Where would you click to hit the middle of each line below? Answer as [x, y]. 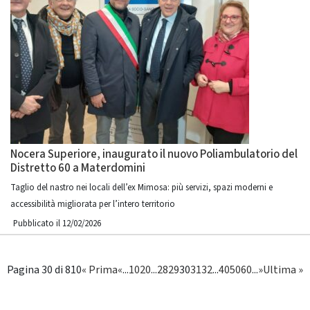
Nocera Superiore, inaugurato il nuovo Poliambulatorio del [154, 154]
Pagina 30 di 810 [44, 270]
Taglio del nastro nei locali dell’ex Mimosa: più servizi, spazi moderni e [142, 188]
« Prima [100, 270]
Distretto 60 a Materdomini [78, 168]
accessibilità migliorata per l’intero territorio [93, 204]
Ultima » [283, 270]
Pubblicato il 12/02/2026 [57, 224]
